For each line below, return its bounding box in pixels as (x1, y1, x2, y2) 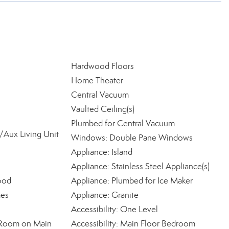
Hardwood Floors (71, 61, 134, 72)
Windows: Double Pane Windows (71, 132, 193, 143)
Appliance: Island (71, 147, 132, 157)
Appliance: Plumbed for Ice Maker (71, 175, 193, 186)
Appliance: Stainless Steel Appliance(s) (71, 161, 210, 172)
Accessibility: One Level (71, 204, 158, 215)
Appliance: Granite (71, 190, 139, 200)
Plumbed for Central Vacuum (71, 118, 175, 129)
